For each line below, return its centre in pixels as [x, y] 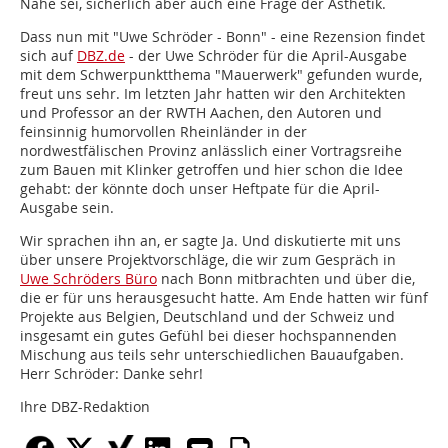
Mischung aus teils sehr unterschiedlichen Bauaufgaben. [212, 355]
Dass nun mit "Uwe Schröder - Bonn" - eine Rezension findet [222, 37]
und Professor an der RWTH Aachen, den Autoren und [201, 113]
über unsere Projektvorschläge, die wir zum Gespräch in [208, 260]
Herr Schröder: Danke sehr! [111, 374]
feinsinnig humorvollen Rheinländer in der [163, 132]
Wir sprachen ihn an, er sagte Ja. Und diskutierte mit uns [210, 241]
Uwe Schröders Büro [88, 279]
